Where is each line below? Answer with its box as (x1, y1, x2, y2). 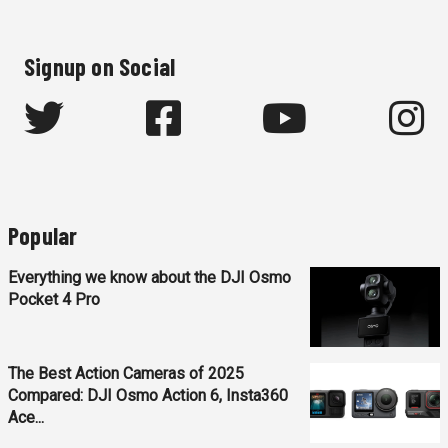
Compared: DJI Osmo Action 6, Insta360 (8, 385, 288, 405)
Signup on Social (24, 51, 176, 81)
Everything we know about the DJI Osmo (8, 267, 291, 287)
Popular (8, 220, 78, 250)
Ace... (8, 407, 44, 427)
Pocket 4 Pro (8, 289, 100, 309)
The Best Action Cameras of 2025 (8, 363, 244, 383)
